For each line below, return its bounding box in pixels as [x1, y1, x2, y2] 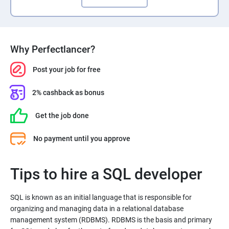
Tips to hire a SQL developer [10, 165, 202, 183]
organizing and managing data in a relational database [10, 204, 184, 213]
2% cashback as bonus [32, 88, 105, 97]
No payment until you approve [33, 134, 130, 143]
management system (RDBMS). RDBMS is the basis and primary [10, 216, 212, 224]
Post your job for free [32, 65, 101, 74]
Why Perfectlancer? [10, 43, 95, 55]
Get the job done [35, 111, 89, 120]
